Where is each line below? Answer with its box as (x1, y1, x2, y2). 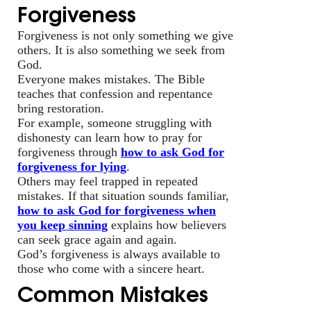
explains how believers (108, 217, 226, 232)
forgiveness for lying (17, 159, 126, 174)
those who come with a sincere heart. (17, 261, 205, 276)
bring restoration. (17, 101, 104, 115)
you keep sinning (17, 217, 108, 232)
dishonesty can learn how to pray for (17, 130, 202, 144)
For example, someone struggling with (17, 115, 212, 130)
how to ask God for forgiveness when (17, 203, 216, 217)
